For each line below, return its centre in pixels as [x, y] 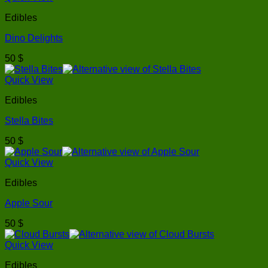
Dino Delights [34, 38]
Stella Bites [29, 121]
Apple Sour [29, 203]
